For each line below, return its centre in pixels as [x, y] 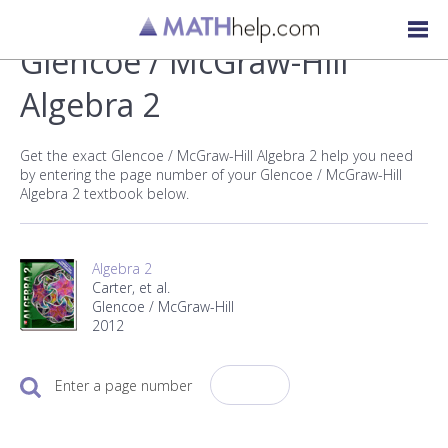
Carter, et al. [131, 287]
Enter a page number [123, 385]
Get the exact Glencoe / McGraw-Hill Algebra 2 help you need [216, 155]
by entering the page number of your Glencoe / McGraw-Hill [211, 174]
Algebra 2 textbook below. [104, 193]
